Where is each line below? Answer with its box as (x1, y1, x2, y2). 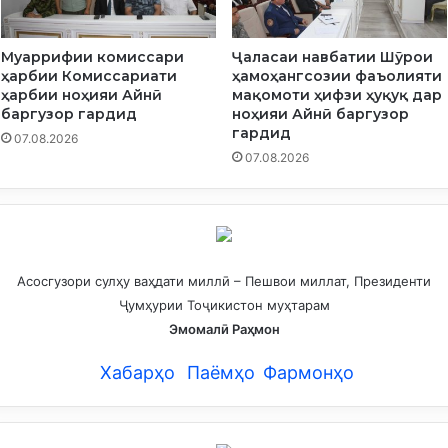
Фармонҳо (262, 362, 354, 384)
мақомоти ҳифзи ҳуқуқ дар (232, 86, 442, 105)
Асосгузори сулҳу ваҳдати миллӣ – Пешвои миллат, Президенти (17, 273, 431, 290)
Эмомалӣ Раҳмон (168, 321, 280, 338)
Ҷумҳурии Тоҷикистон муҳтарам (118, 297, 330, 314)
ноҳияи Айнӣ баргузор (232, 105, 409, 124)
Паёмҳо (186, 362, 255, 384)
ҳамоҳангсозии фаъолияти (232, 67, 442, 86)
